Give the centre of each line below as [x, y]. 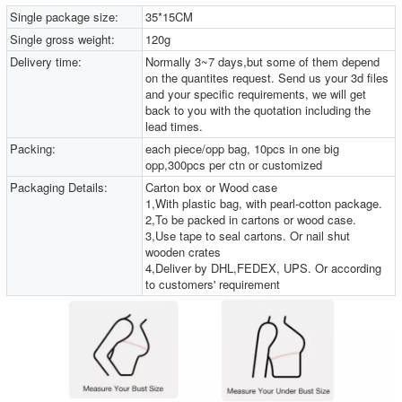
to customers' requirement [213, 284]
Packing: [33, 148]
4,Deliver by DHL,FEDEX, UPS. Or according [264, 267]
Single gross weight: [62, 39]
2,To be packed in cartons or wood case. [251, 219]
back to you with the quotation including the [258, 109]
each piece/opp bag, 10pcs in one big [243, 148]
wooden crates [184, 251]
